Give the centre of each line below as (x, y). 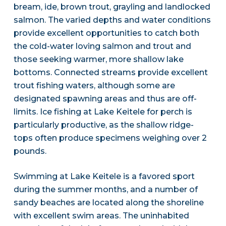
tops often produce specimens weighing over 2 (110, 138)
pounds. (30, 151)
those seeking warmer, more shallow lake (98, 60)
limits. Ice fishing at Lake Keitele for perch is (103, 112)
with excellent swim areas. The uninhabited (101, 216)
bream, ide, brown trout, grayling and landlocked (112, 7)
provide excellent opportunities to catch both (106, 33)
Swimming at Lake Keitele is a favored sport (104, 177)
